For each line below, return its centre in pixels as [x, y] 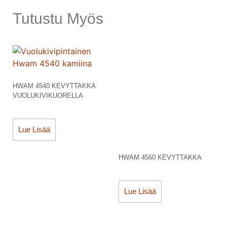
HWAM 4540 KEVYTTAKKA [54, 86]
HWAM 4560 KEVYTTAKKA [160, 157]
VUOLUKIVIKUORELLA [48, 95]
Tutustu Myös [58, 19]
